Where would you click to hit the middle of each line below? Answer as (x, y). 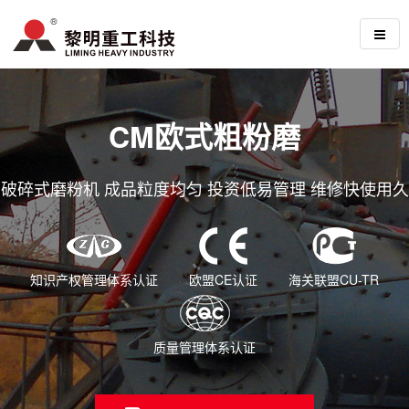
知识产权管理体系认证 (94, 280)
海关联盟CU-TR (334, 280)
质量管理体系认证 (204, 347)
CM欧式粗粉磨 (204, 136)
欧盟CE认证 (223, 280)
